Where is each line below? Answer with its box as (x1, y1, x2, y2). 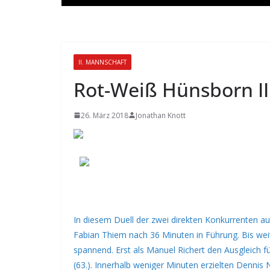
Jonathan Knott (136, 110, 186, 121)
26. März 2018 (81, 110, 128, 121)
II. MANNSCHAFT (78, 57, 127, 66)
